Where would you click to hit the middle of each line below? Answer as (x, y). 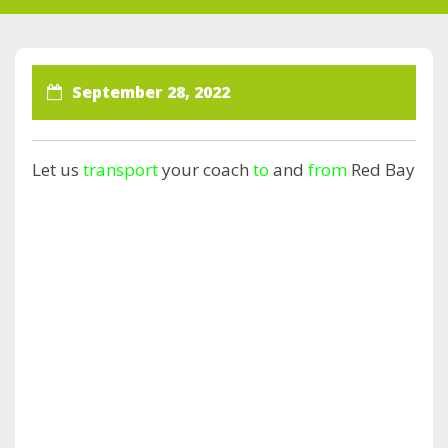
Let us (57, 169)
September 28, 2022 (151, 92)
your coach (205, 169)
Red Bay (381, 169)
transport (120, 169)
